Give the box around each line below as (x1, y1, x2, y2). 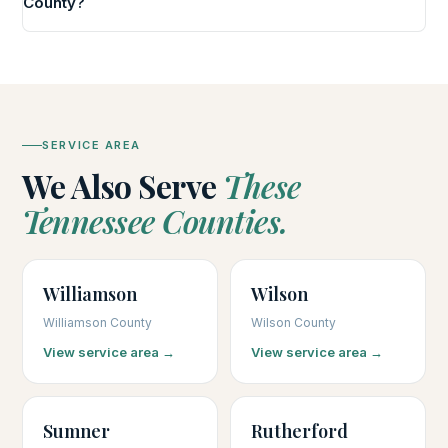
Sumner (43, 419, 111, 443)
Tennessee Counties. (22, 200, 288, 242)
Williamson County (43, 315, 153, 330)
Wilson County (251, 315, 336, 330)
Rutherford (251, 419, 348, 443)
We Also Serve (22, 165, 224, 207)
